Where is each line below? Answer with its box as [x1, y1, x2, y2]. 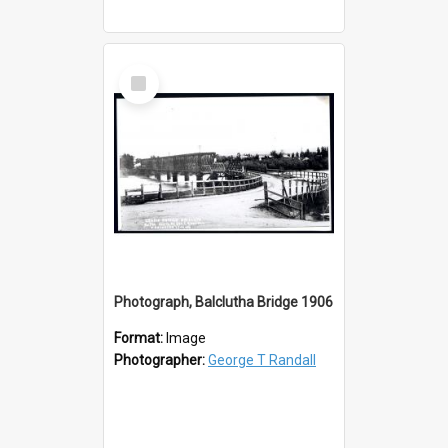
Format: [114, 329, 166, 346]
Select [123, 62, 166, 81]
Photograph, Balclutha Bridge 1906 [114, 293, 333, 310]
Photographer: [114, 351, 208, 368]
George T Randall [208, 351, 316, 368]
